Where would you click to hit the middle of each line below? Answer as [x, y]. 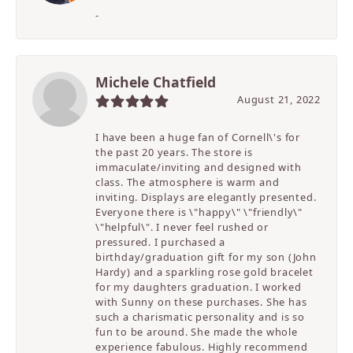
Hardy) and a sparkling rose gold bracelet [204, 272]
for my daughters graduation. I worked [199, 287]
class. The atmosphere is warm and [188, 182]
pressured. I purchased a [161, 242]
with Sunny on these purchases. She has [201, 302]
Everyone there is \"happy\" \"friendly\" [199, 212]
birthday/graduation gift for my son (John [206, 257]
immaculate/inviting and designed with [199, 167]
